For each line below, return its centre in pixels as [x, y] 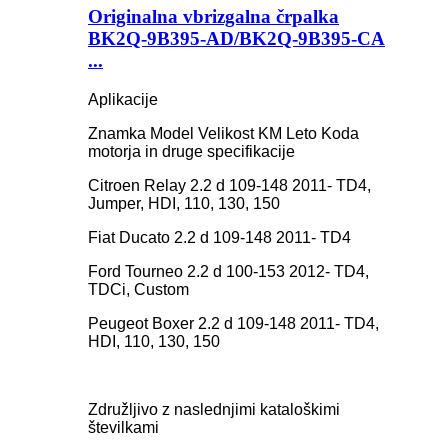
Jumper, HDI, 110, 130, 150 [184, 203]
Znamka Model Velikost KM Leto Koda [223, 133]
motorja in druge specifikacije [191, 151]
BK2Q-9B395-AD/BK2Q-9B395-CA [236, 38]
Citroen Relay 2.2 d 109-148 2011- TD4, [229, 185]
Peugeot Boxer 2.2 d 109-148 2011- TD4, [233, 323]
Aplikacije [123, 99]
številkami [123, 427]
